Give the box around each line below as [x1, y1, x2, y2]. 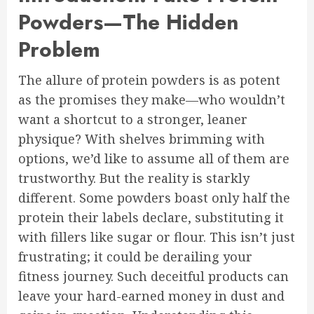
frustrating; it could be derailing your [18, 248, 252, 265]
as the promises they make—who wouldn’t [18, 91, 285, 108]
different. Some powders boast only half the [18, 189, 290, 206]
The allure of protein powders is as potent [18, 71, 280, 88]
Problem [18, 34, 100, 64]
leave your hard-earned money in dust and [18, 287, 285, 304]
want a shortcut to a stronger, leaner [18, 111, 247, 128]
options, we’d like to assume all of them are [18, 150, 289, 167]
